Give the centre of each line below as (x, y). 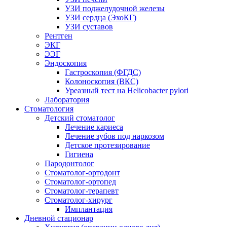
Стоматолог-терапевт (82, 191)
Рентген (59, 36)
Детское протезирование (107, 145)
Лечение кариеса (94, 127)
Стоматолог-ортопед (80, 182)
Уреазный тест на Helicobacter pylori (127, 91)
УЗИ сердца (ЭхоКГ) (101, 18)
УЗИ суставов (89, 27)
